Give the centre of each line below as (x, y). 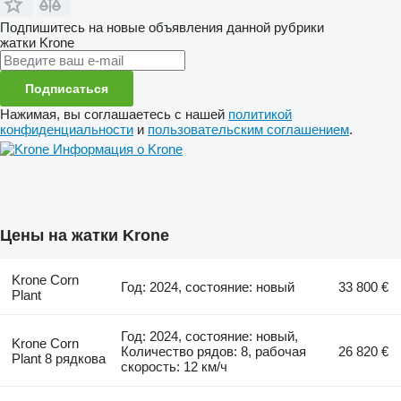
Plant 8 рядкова (58, 358)
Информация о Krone (118, 149)
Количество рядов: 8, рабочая (214, 351)
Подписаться (67, 88)
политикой (260, 114)
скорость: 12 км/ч (175, 366)
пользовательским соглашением (248, 129)
